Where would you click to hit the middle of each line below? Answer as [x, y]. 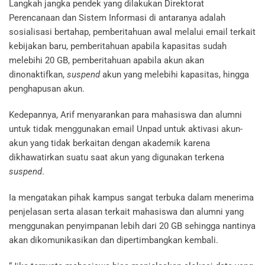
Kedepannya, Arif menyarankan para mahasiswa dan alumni [125, 115]
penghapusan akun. [48, 89]
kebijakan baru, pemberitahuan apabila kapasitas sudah [118, 46]
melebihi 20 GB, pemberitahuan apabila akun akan [106, 61]
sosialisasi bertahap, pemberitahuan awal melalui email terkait [132, 32]
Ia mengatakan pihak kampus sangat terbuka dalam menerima [131, 198]
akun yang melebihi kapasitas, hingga [174, 75]
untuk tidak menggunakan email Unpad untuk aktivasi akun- [126, 129]
